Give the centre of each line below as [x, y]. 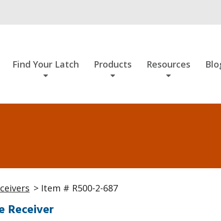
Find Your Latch [46, 64]
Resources [168, 64]
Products [113, 64]
